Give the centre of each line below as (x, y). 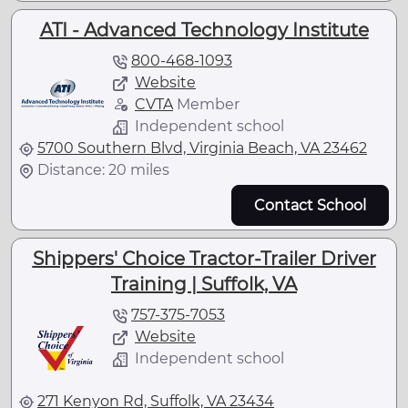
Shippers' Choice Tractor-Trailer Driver (204, 258)
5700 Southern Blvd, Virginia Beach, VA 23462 (202, 148)
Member (206, 105)
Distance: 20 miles (103, 170)
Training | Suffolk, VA (204, 284)
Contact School (310, 205)
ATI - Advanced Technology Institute (204, 31)
